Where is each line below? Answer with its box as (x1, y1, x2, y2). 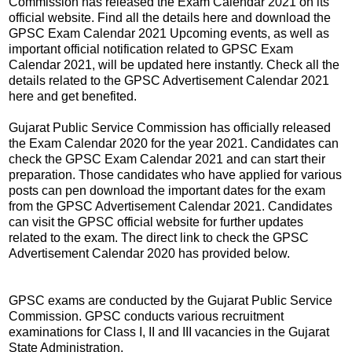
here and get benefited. (9, 89, 137, 103)
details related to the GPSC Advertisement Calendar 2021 (9, 73, 329, 87)
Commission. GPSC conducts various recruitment (9, 309, 284, 323)
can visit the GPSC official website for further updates (9, 214, 303, 229)
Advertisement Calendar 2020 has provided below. (9, 246, 290, 260)
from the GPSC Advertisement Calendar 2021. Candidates (9, 199, 332, 213)
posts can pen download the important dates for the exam (9, 183, 325, 197)
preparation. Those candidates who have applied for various (9, 167, 342, 181)
